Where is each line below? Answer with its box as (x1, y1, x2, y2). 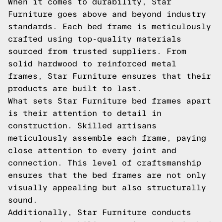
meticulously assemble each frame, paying (8, 134, 206, 142)
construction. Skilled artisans (8, 121, 157, 130)
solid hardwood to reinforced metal (8, 59, 176, 68)
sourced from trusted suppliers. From (8, 47, 186, 55)
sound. (8, 196, 38, 204)
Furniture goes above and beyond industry (8, 10, 206, 18)
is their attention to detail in (8, 109, 162, 117)
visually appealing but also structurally (8, 183, 206, 192)
